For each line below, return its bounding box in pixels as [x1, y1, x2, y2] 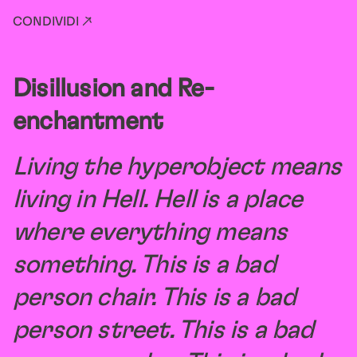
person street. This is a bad [13, 317, 314, 343]
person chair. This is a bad [13, 284, 296, 310]
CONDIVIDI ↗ [13, 15, 92, 28]
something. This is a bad [13, 252, 276, 277]
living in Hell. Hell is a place [13, 186, 303, 212]
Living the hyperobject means [13, 154, 342, 179]
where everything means [13, 219, 288, 245]
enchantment [13, 108, 163, 134]
